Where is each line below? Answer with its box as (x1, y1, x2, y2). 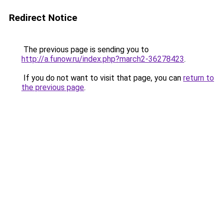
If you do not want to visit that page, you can (21, 73, 183, 83)
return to (183, 73, 214, 83)
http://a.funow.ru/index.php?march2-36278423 (21, 54, 184, 64)
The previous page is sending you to (21, 45, 149, 54)
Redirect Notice (9, 12, 77, 23)
